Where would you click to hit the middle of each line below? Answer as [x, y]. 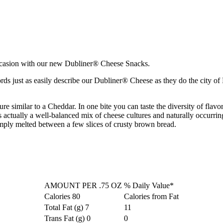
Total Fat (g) [65, 208]
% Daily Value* [149, 186]
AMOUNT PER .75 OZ [83, 186]
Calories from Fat [151, 197]
